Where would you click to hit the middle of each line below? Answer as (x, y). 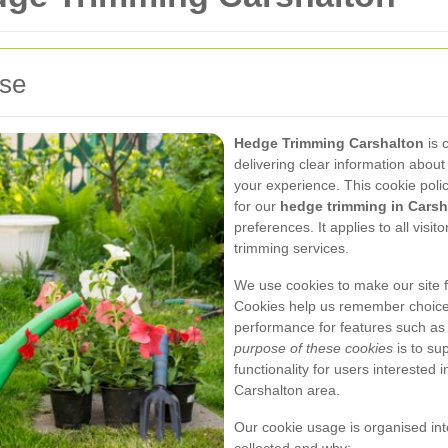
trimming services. (291, 248)
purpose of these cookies (313, 348)
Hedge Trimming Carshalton (329, 143)
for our (257, 206)
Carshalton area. (287, 390)
